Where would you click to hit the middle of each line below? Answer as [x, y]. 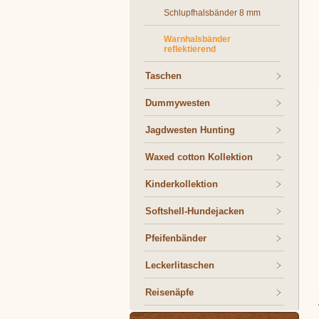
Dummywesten [178, 103]
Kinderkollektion [182, 184]
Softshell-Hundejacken [195, 211]
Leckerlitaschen [180, 265]
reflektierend [190, 49]
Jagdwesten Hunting [190, 130]
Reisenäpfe [169, 292]
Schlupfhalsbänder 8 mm [212, 13]
